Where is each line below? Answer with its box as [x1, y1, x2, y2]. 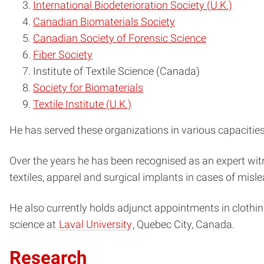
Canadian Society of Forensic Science [33, 32, 206, 45]
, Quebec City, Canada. [133, 219, 235, 231]
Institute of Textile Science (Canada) [33, 65, 200, 78]
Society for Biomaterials [33, 82, 143, 94]
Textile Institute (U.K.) [33, 98, 131, 111]
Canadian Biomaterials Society [33, 16, 175, 28]
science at [9, 219, 58, 231]
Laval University [59, 219, 132, 231]
